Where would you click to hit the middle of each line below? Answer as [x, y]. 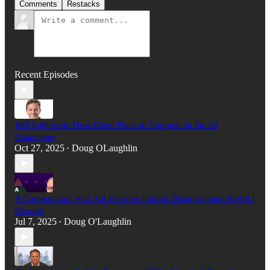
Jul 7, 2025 [36, 222]
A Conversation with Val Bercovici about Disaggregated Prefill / [134, 199]
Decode [29, 211]
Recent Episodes [46, 75]
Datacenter [35, 137]
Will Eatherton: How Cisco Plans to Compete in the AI [116, 125]
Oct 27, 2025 [39, 148]
